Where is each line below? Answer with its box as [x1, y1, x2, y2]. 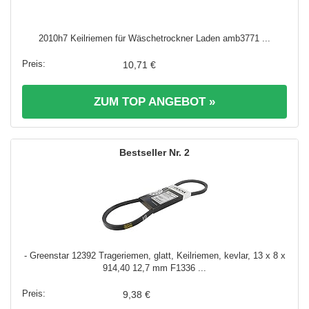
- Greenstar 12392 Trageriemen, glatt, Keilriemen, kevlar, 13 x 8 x [23, 250, 286, 261]
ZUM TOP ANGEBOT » [94, 94, 215, 108]
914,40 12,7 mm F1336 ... [103, 262, 206, 273]
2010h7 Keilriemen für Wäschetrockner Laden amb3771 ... [39, 32, 270, 43]
